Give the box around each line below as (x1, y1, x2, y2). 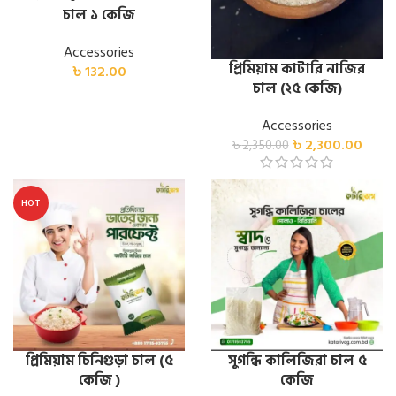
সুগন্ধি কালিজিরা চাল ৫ (227, 348, 367, 372)
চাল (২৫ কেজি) (252, 76, 342, 100)
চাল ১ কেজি (63, 3, 135, 27)
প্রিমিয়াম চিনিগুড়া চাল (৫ (25, 348, 173, 372)
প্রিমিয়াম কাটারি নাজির (229, 57, 365, 80)
